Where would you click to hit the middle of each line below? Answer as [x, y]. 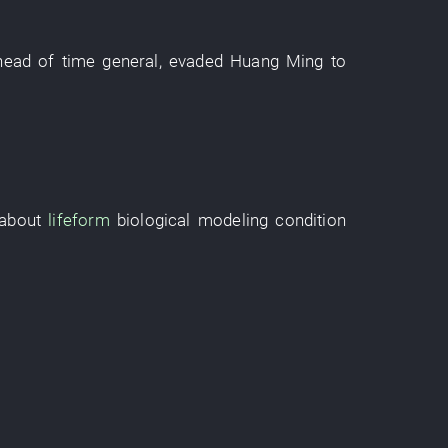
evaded [195, 61]
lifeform [79, 220]
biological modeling [192, 220]
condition [310, 220]
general [130, 61]
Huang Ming [277, 61]
